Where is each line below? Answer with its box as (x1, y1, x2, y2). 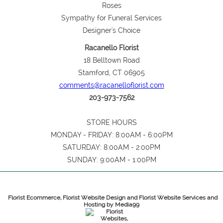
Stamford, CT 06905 (78, 69, 145, 77)
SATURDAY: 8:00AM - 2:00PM (63, 143, 160, 151)
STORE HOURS (86, 118, 137, 126)
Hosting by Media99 (84, 201, 139, 208)
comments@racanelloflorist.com (59, 81, 164, 89)
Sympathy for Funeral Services (61, 14, 162, 22)
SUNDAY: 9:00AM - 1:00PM (67, 156, 156, 164)
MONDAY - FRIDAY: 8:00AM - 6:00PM (50, 131, 173, 139)
